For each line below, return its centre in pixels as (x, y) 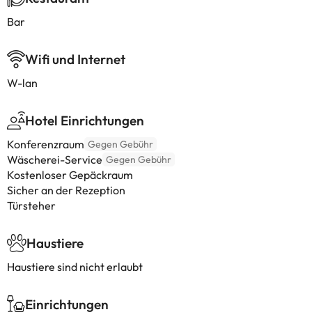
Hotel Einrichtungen (85, 120)
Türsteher (31, 205)
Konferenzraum (46, 144)
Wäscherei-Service (55, 159)
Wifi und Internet (75, 59)
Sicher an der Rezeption (66, 190)
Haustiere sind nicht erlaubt (75, 267)
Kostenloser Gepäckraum (70, 175)
